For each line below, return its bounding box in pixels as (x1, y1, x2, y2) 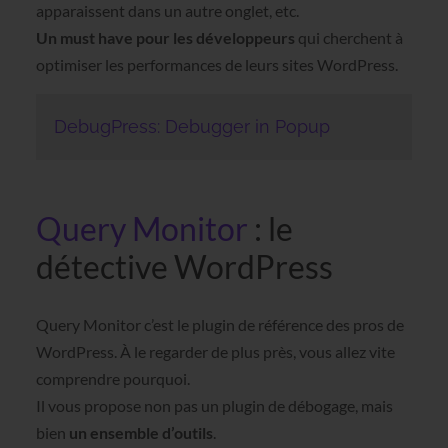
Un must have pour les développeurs (35, 28, 295, 48)
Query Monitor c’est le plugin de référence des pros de (35, 314, 404, 334)
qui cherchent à (294, 28, 403, 48)
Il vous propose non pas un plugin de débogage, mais (35, 395, 393, 415)
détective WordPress (35, 246, 333, 286)
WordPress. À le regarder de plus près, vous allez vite (35, 341, 395, 361)
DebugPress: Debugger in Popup (53, 115, 330, 137)
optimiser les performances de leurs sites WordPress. (35, 55, 398, 75)
